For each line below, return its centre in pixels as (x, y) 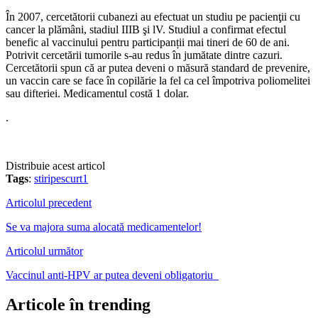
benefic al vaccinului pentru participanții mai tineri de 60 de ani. (148, 42)
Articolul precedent (49, 202)
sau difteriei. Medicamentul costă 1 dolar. (97, 93)
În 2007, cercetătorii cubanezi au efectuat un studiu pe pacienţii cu (153, 16)
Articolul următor (44, 251)
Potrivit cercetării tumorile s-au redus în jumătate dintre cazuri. (144, 55)
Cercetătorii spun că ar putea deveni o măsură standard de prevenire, (158, 67)
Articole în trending (78, 305)
